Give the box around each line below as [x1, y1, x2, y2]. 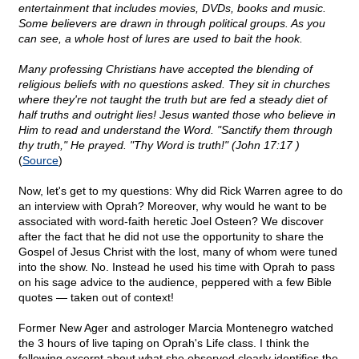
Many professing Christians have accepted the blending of [18, 63, 313, 76]
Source [22, 154, 58, 167]
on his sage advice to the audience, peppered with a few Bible [18, 276, 332, 289]
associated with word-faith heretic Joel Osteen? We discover [18, 215, 324, 228]
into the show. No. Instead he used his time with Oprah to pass [18, 260, 335, 274]
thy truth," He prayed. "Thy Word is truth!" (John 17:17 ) [18, 139, 300, 152]
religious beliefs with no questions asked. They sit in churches [18, 78, 330, 91]
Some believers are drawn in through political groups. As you [18, 17, 325, 30]
